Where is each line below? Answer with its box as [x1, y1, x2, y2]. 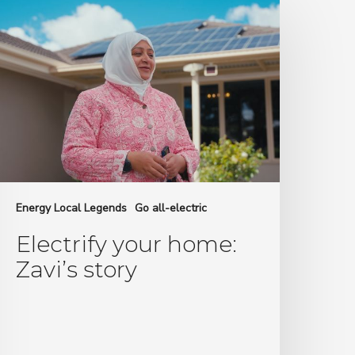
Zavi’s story [16, 255, 138, 283]
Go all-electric [135, 200, 208, 216]
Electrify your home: [16, 230, 238, 258]
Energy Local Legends [16, 200, 128, 216]
